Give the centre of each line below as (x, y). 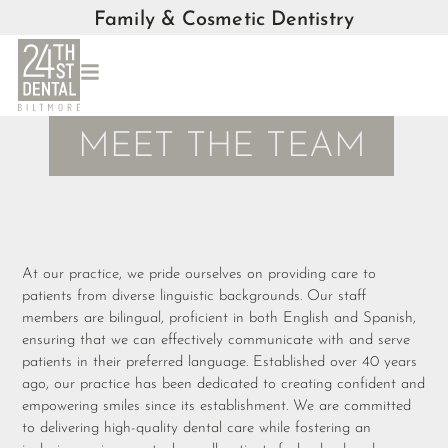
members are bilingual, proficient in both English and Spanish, (219, 318)
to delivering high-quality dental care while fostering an (197, 428)
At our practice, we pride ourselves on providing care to (199, 274)
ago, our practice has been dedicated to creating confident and (224, 384)
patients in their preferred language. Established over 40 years (220, 362)
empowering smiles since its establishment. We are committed (217, 406)
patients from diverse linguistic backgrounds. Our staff (194, 296)
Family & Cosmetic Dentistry (224, 20)
